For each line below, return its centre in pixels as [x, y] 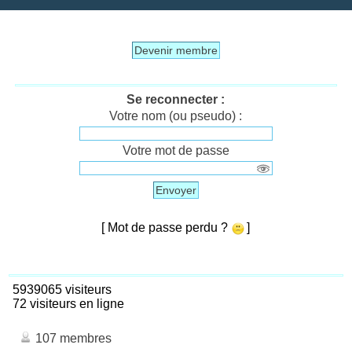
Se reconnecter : [176, 99]
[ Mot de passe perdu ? [167, 227]
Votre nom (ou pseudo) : [176, 115]
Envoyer [176, 190]
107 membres [72, 338]
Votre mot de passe [176, 150]
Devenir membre [176, 50]
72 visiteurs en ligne [65, 303]
